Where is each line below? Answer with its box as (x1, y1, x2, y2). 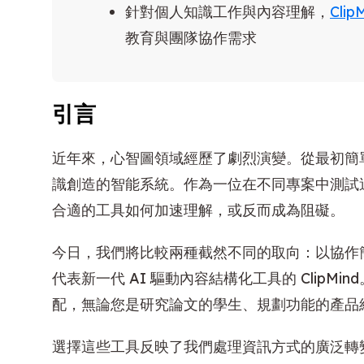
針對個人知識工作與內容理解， (125, 2, 330, 22)
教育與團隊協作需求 (125, 28, 257, 48)
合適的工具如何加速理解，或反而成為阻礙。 (52, 200, 344, 219)
